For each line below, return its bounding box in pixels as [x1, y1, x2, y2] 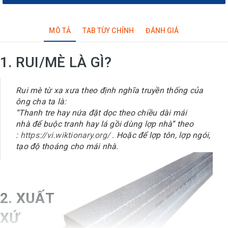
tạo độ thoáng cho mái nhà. [16, 141, 121, 151]
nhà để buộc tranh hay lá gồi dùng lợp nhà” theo [16, 119, 193, 129]
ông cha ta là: [16, 96, 67, 106]
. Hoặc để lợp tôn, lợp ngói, [110, 130, 211, 140]
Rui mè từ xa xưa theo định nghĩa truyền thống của [16, 85, 204, 95]
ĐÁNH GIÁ [146, 26, 179, 35]
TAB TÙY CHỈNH [82, 26, 134, 35]
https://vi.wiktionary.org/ [20, 130, 110, 140]
